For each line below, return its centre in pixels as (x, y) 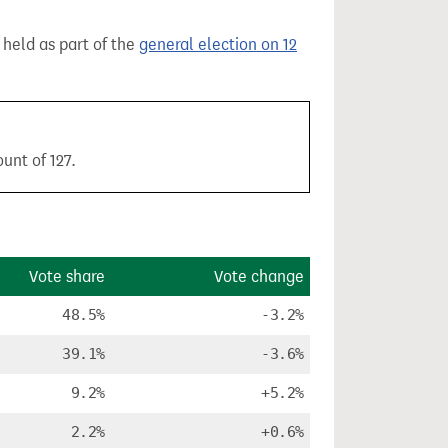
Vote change (259, 276)
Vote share (67, 276)
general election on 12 (218, 44)
